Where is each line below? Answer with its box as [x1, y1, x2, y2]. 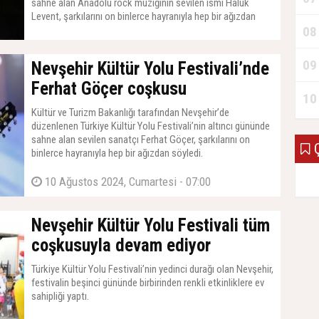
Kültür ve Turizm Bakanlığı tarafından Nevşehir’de [31, 106, 229, 119]
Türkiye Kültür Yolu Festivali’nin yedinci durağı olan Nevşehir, [31, 263, 273, 276]
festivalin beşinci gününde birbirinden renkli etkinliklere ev [31, 276, 264, 289]
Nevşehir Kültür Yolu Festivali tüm [31, 215, 270, 236]
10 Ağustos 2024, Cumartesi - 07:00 [42, 174, 211, 189]
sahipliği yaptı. [31, 290, 89, 303]
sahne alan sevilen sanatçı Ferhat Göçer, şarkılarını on [31, 133, 250, 146]
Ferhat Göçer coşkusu [31, 78, 187, 99]
